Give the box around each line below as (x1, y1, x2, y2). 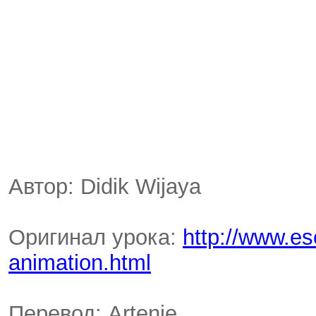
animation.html (8, 250, 151, 275)
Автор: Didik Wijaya (8, 174, 201, 199)
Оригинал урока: (8, 225, 183, 250)
